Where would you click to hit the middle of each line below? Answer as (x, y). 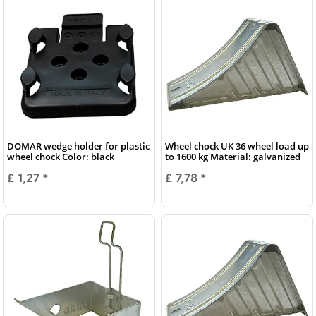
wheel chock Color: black (61, 156)
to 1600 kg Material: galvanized (233, 156)
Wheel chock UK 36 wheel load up (237, 146)
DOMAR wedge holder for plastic (78, 146)
